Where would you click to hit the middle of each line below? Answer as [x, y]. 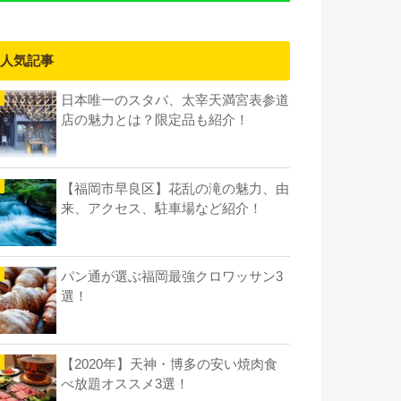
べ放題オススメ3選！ [125, 384]
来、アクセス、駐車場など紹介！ [162, 208]
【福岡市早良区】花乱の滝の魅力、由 [175, 188]
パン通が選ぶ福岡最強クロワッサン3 [172, 276]
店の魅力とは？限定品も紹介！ [155, 120]
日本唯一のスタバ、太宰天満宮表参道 [175, 101]
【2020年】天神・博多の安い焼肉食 [169, 365]
